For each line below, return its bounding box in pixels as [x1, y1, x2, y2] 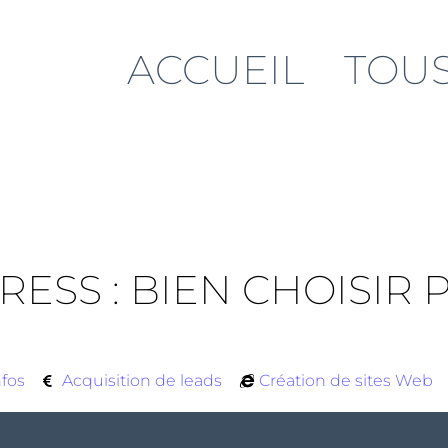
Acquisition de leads [62, 371, 223, 390]
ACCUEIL [127, 45, 305, 94]
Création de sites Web [259, 371, 434, 390]
